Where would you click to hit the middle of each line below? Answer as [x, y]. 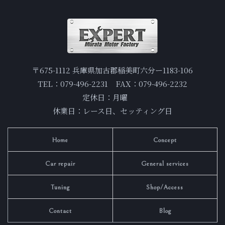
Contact [60, 211]
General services [165, 164]
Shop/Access [165, 187]
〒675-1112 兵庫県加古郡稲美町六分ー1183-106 [113, 70]
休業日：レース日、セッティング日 [113, 110]
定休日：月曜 [113, 97]
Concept [165, 140]
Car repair [60, 164]
